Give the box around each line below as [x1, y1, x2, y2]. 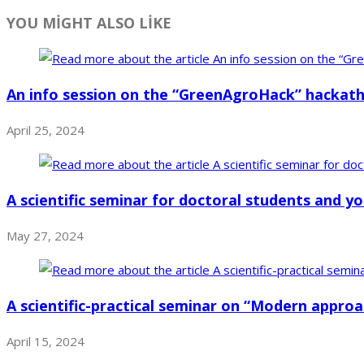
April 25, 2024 [6, 122, 84, 139]
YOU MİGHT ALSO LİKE [6, 13, 171, 33]
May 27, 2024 [6, 227, 84, 245]
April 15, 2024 [6, 333, 84, 350]
